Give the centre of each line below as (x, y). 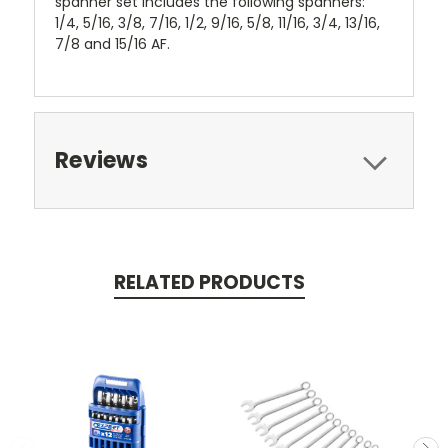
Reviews (101, 161)
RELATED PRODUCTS (209, 283)
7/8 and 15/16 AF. (112, 44)
